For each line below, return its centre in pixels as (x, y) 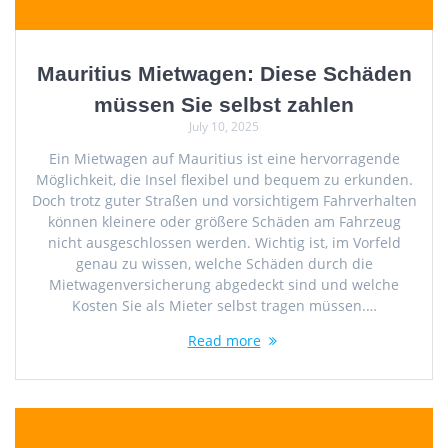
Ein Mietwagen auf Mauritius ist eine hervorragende (224, 158)
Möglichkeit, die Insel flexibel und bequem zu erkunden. (224, 179)
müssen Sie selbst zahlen (224, 104)
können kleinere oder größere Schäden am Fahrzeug (224, 221)
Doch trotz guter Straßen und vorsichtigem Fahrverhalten (224, 200)
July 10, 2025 (224, 126)
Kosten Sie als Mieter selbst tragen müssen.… (224, 305)
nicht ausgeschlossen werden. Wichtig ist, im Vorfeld (224, 242)
